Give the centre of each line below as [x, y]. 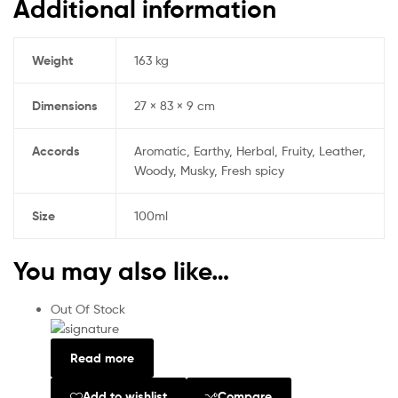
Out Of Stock [88, 309]
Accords [56, 151]
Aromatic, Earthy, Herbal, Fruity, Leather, [250, 151]
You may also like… [121, 271]
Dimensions [64, 106]
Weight [52, 61]
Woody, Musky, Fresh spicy [209, 171]
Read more [102, 358]
